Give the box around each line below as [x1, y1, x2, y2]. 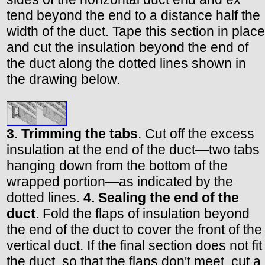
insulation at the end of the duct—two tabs [7, 141, 260, 157]
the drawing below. [7, 72, 120, 88]
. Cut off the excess [138, 125, 254, 141]
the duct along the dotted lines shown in [7, 56, 246, 72]
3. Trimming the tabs [7, 125, 138, 141]
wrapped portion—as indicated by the [7, 173, 233, 189]
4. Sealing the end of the [83, 189, 239, 205]
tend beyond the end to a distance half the [7, 8, 260, 24]
